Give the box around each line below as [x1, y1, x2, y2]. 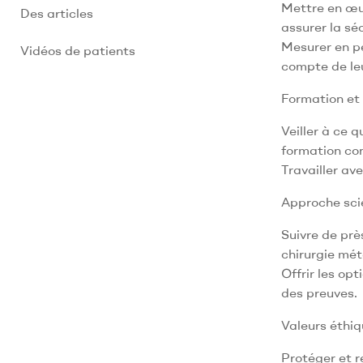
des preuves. [280, 284, 357, 301]
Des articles [20, 4, 93, 21]
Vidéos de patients [20, 41, 135, 58]
